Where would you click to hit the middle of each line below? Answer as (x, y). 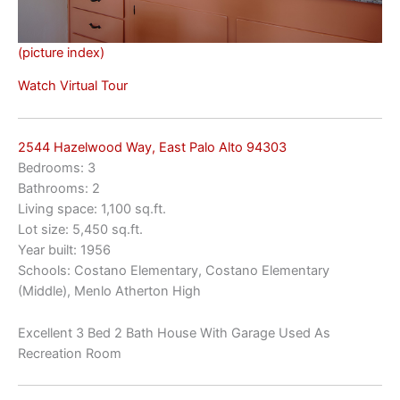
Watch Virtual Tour (73, 86)
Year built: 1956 (64, 250)
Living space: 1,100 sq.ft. (92, 209)
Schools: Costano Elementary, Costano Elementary (174, 271)
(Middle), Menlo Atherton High (109, 292)
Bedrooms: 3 (57, 168)
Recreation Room (70, 353)
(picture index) (61, 52)
